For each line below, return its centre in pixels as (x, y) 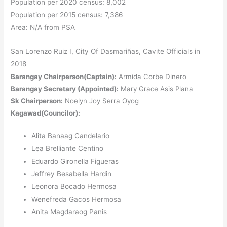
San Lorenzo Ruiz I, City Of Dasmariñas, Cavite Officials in (106, 51)
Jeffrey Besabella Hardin (72, 174)
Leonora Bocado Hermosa (74, 187)
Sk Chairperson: (37, 101)
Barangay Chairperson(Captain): (64, 76)
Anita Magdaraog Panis (69, 212)
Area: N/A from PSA (43, 27)
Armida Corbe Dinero (152, 76)
